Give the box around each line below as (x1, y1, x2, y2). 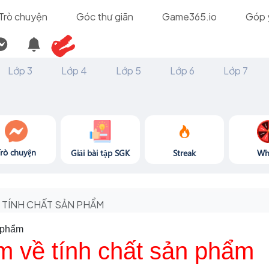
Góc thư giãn (76, 10, 133, 23)
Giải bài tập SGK (70, 147, 130, 159)
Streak (172, 147, 196, 159)
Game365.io (162, 10, 217, 23)
